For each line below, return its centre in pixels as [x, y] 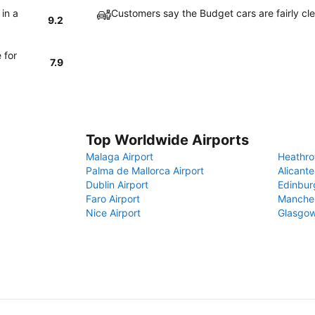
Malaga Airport [120, 156]
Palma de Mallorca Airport [145, 171]
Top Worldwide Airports [167, 140]
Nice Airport [113, 213]
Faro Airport [113, 199]
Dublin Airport [117, 185]
